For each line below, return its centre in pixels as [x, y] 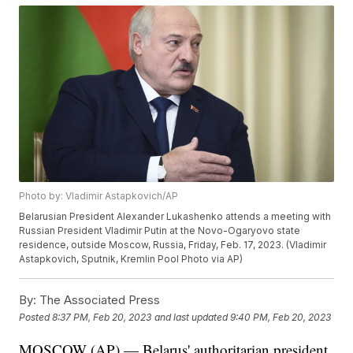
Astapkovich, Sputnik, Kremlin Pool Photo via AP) [131, 259]
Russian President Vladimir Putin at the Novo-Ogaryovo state [160, 231]
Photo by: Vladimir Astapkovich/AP [99, 196]
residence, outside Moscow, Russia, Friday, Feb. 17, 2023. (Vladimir [173, 245]
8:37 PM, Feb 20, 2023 [102, 317]
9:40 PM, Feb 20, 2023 [281, 317]
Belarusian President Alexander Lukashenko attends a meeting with [175, 217]
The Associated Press [98, 300]
